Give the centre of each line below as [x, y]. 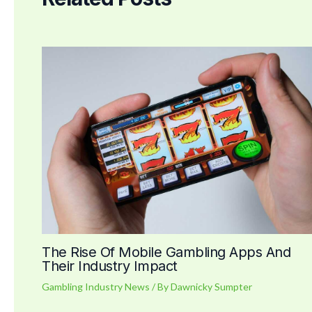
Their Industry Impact [110, 266]
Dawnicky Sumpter [211, 287]
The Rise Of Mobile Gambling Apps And [166, 252]
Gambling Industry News [96, 287]
